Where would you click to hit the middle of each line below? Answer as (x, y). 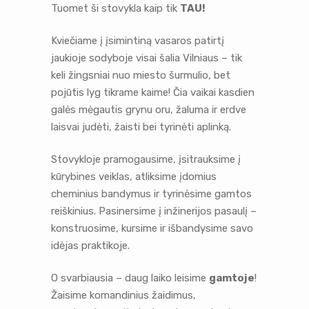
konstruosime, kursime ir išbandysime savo (152, 228)
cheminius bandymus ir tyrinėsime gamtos (151, 193)
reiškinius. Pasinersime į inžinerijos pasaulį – (154, 211)
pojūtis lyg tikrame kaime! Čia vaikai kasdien (153, 92)
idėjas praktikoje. (90, 245)
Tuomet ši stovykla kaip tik (116, 8)
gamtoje (232, 278)
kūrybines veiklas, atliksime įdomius (134, 176)
